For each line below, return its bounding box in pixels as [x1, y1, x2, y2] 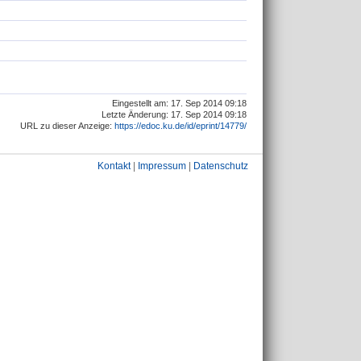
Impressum [138, 160, 186, 172]
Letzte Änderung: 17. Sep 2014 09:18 [102, 109, 247, 119]
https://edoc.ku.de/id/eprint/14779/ [114, 120, 247, 131]
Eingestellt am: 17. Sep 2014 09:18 [112, 98, 247, 108]
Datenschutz [193, 160, 248, 172]
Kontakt [98, 160, 131, 172]
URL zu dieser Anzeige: [20, 120, 114, 131]
